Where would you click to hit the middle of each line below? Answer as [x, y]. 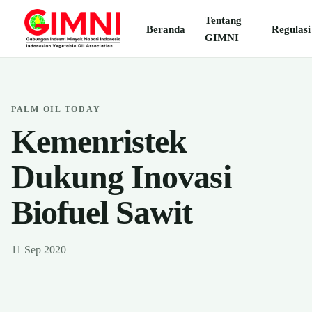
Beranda [166, 29]
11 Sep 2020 [39, 250]
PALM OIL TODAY [56, 109]
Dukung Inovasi [121, 177]
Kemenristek [99, 141]
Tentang [224, 20]
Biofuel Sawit [102, 212]
